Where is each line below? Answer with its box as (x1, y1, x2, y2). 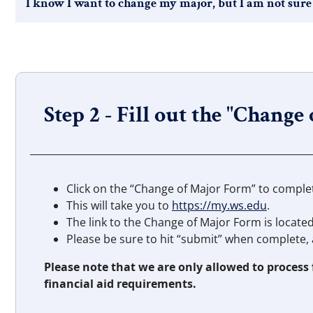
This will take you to (66, 198, 172, 213)
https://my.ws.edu (171, 198, 267, 213)
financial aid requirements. (43, 276, 196, 291)
